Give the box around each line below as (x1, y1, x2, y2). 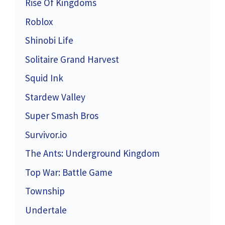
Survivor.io (25, 128, 67, 141)
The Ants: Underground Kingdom (25, 147, 160, 160)
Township (25, 185, 65, 197)
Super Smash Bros (25, 109, 98, 122)
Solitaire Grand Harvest (25, 53, 119, 65)
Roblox (25, 15, 53, 28)
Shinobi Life (25, 34, 73, 47)
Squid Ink (25, 72, 63, 84)
